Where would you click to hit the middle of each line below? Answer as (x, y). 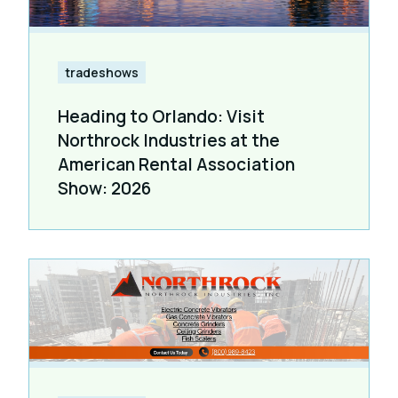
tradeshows (102, 73)
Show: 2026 (104, 189)
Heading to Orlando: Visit (161, 117)
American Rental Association (176, 165)
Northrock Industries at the (169, 141)
